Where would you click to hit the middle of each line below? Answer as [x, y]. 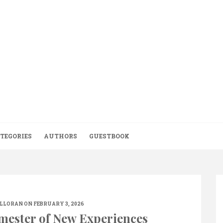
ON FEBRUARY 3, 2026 [53, 204]
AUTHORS [60, 136]
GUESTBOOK [109, 136]
